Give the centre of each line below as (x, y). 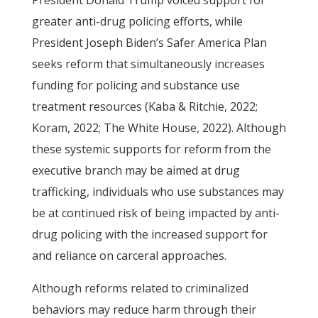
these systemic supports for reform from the (151, 149)
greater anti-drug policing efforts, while (137, 21)
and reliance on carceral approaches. (129, 256)
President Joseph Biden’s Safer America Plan (149, 43)
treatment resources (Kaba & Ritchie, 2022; (144, 106)
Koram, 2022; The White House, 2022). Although (159, 128)
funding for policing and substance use (136, 85)
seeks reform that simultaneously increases (148, 64)
